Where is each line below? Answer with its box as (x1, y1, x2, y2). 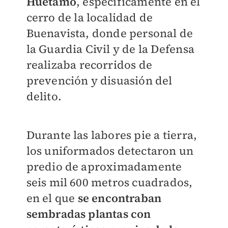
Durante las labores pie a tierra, (26, 127, 197, 142)
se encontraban (77, 190, 162, 206)
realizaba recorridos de (26, 57, 153, 72)
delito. (26, 89, 62, 104)
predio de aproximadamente (26, 159, 182, 174)
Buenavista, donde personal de (26, 25, 193, 41)
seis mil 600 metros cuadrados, (26, 175, 193, 190)
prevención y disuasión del (26, 73, 173, 88)
